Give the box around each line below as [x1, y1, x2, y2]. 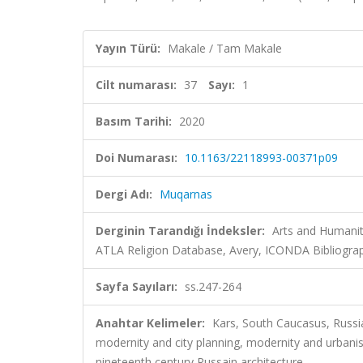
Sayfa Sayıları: [96, 279, 177, 294]
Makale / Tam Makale [168, 41, 282, 56]
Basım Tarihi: [96, 113, 172, 129]
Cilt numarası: [96, 77, 177, 92]
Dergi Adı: [96, 186, 152, 202]
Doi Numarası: [96, 150, 177, 165]
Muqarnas [160, 186, 212, 202]
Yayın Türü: [96, 41, 160, 56]
